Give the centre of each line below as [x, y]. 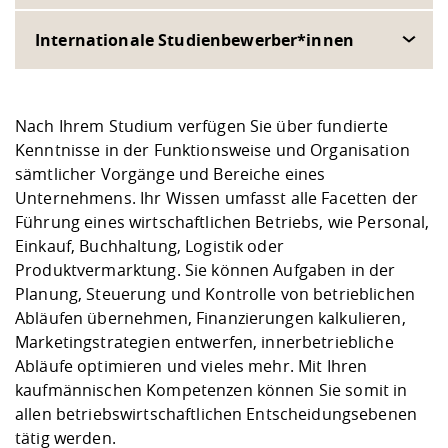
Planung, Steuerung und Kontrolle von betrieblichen [215, 294]
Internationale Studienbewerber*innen [195, 40]
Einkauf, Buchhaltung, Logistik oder [149, 246]
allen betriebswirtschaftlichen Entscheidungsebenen [216, 414]
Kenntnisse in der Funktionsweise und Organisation [212, 150]
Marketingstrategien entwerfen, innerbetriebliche [204, 342]
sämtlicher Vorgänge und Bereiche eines [170, 174]
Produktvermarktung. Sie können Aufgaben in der [205, 270]
